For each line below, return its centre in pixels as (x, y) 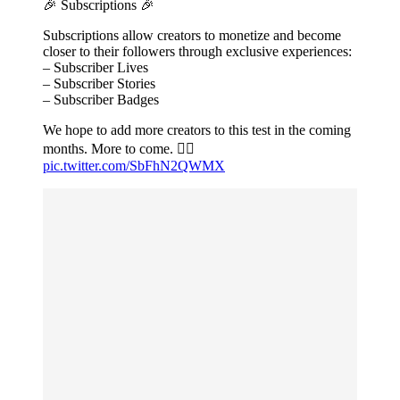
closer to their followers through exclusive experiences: (197, 52)
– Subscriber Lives (96, 68)
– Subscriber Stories (99, 84)
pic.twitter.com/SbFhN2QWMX (134, 166)
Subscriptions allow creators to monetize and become (192, 36)
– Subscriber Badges (101, 100)
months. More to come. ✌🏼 (119, 149)
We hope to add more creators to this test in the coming (197, 130)
